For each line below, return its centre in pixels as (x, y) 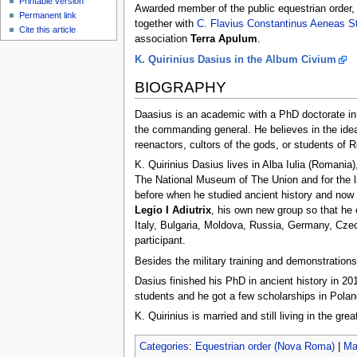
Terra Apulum (224, 39)
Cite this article (48, 30)
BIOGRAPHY (180, 88)
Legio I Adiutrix (173, 211)
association (162, 39)
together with (165, 24)
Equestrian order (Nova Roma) (265, 347)
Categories (164, 347)
